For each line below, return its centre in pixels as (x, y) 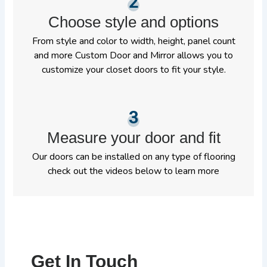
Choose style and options (133, 22)
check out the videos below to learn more (133, 171)
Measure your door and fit (133, 138)
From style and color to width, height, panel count (133, 41)
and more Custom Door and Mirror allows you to (133, 56)
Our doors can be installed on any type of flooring (133, 157)
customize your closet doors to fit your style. (133, 70)
